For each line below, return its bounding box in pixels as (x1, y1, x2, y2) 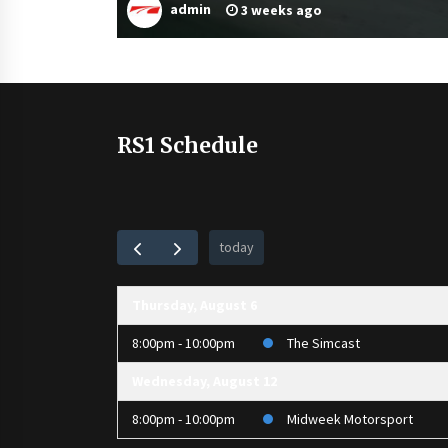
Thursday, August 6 (132, 296, 257, 315)
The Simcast (287, 334, 360, 353)
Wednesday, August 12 (132, 372, 277, 391)
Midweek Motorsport (287, 410, 413, 429)
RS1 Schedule (117, 132, 258, 160)
